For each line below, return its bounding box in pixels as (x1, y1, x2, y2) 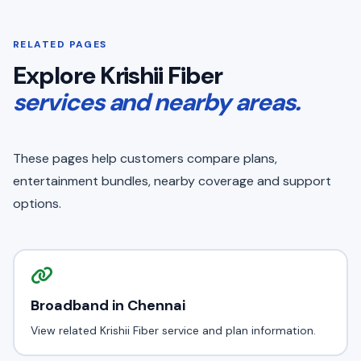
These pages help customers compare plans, (13, 150, 277, 167)
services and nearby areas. (13, 86, 300, 118)
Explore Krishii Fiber (13, 60, 222, 91)
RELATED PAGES (13, 38, 107, 51)
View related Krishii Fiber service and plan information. (30, 322, 316, 338)
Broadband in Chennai (30, 295, 185, 315)
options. (13, 195, 61, 212)
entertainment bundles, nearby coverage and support (13, 172, 331, 189)
